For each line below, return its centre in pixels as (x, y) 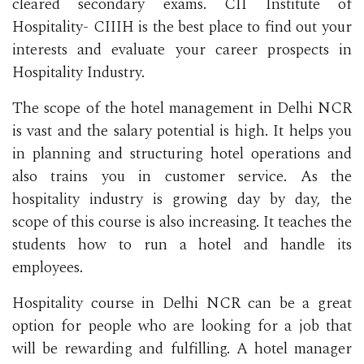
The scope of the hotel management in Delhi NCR (182, 108)
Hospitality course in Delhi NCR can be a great (182, 303)
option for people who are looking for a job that (182, 326)
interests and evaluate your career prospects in (182, 50)
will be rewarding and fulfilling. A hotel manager (182, 349)
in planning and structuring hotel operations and (182, 154)
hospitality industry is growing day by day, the (182, 199)
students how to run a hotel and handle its (182, 245)
